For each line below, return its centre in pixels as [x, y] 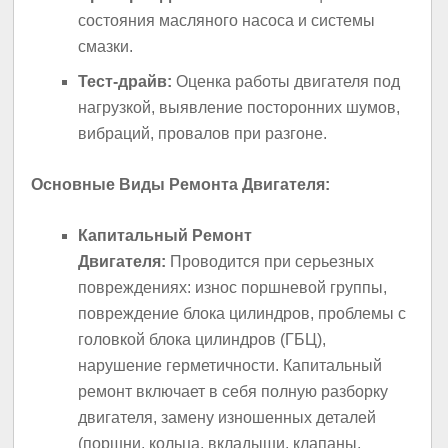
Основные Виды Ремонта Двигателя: [181, 184]
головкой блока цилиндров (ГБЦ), [202, 340]
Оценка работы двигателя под [286, 82]
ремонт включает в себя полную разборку [233, 392]
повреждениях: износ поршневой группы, [233, 288]
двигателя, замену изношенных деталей [227, 418]
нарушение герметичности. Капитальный [230, 366]
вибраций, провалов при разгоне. [203, 134]
